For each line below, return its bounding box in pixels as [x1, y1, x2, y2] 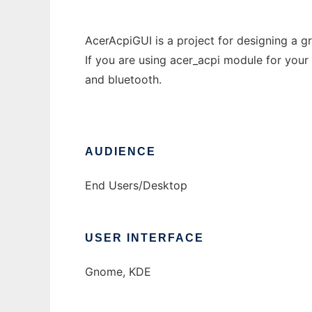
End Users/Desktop [85, 178, 187, 193]
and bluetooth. [85, 72, 162, 87]
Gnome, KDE [85, 265, 151, 279]
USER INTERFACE [85, 232, 204, 244]
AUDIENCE [85, 146, 156, 158]
